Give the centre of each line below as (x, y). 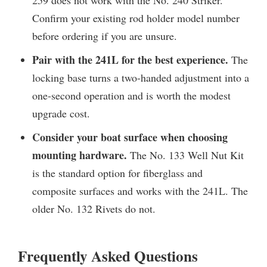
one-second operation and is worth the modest (131, 95)
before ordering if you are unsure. (105, 35)
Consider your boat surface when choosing (130, 137)
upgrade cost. (61, 113)
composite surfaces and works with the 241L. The (140, 190)
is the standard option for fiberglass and (117, 173)
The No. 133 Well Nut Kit (185, 155)
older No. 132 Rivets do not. (94, 208)
